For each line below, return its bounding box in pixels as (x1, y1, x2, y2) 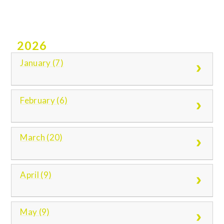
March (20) (20, 132, 63, 143)
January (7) (20, 57, 64, 68)
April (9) (20, 169, 52, 180)
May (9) (20, 206, 50, 217)
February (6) (20, 94, 68, 105)
